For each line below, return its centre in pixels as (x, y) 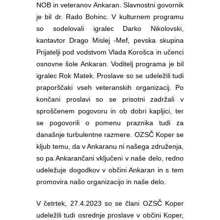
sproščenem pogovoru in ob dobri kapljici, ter (110, 111)
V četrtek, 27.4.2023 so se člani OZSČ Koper (110, 203)
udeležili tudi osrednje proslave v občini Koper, (110, 215)
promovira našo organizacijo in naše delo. (101, 182)
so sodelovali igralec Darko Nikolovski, (110, 28)
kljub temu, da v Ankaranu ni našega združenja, (110, 146)
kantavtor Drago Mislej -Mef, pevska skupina (110, 40)
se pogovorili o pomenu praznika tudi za (110, 123)
